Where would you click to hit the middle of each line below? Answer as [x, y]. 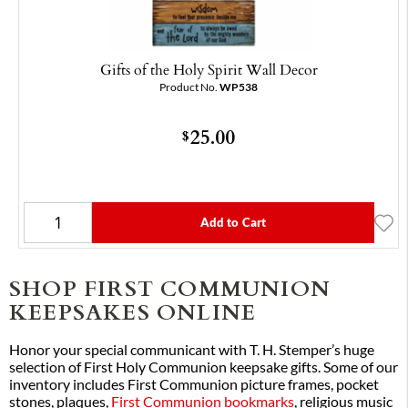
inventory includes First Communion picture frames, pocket [194, 384]
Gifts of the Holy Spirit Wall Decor [209, 70]
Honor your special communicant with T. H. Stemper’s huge [192, 349]
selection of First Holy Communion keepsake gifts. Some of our [204, 367]
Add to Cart [233, 223]
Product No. [189, 87]
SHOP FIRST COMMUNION [170, 288]
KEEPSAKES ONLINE [133, 311]
